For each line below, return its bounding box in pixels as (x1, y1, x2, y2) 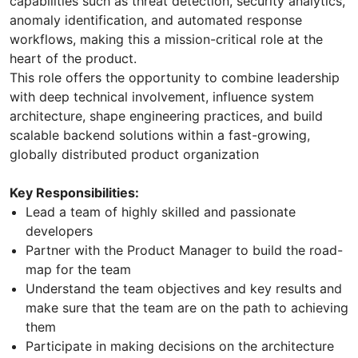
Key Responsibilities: (10, 185, 142, 201)
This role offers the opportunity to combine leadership (10, 70, 340, 86)
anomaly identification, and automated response (10, 12, 302, 29)
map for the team (26, 261, 131, 278)
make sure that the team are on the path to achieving (26, 300, 348, 316)
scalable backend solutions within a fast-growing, (10, 127, 310, 144)
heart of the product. (10, 50, 137, 67)
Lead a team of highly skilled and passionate (26, 204, 296, 221)
